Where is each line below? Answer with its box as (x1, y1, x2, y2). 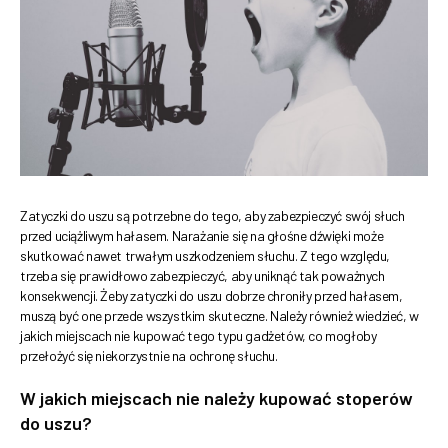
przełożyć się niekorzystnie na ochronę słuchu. (20, 347, 278, 365)
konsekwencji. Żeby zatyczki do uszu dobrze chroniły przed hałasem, (20, 287, 403, 305)
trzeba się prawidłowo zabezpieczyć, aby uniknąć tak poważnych (20, 267, 385, 285)
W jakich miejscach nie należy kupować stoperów (20, 387, 413, 410)
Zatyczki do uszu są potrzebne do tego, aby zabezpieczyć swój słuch (20, 207, 405, 225)
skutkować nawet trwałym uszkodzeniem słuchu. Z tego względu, (20, 247, 390, 265)
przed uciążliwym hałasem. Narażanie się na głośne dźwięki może (20, 227, 384, 245)
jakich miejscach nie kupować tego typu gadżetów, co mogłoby (20, 327, 377, 345)
